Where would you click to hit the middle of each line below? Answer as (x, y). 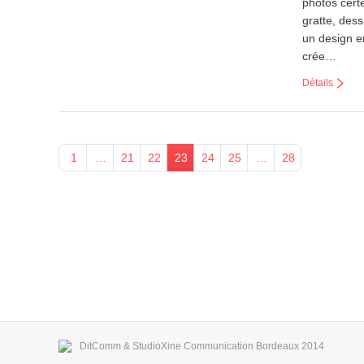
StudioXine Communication (193, 346)
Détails (318, 83)
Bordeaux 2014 (289, 346)
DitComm (100, 346)
